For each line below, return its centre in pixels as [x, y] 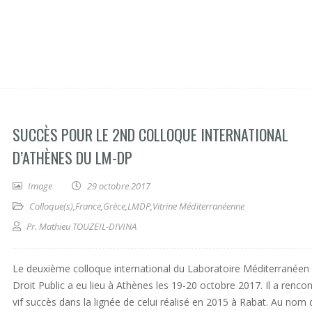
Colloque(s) [51, 206]
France [88, 206]
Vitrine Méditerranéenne [198, 206]
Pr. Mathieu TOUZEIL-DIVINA [81, 226]
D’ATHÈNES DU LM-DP [72, 157]
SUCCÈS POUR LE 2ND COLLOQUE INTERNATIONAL [150, 134]
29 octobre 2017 [119, 186]
